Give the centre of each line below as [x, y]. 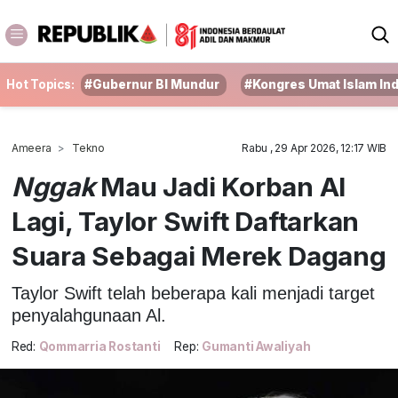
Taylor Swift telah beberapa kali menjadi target [193, 293]
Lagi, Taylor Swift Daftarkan [185, 221]
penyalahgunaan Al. [88, 315]
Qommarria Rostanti [99, 347]
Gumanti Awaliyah [256, 347]
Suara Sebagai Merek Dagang [199, 256]
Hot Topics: [40, 84]
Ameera [31, 148]
